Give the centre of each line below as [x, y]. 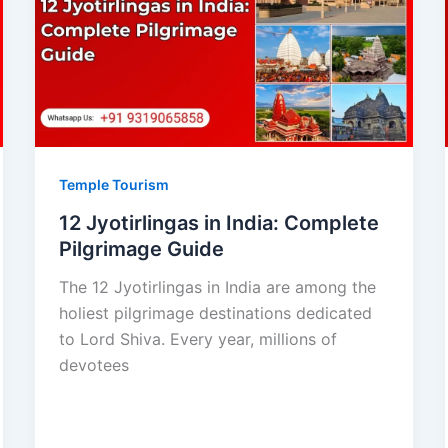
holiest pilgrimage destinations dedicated [215, 312]
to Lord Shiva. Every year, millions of [197, 338]
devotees [93, 364]
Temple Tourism [113, 184]
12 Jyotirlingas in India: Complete [218, 222]
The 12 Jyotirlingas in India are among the [217, 286]
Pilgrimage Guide [141, 248]
